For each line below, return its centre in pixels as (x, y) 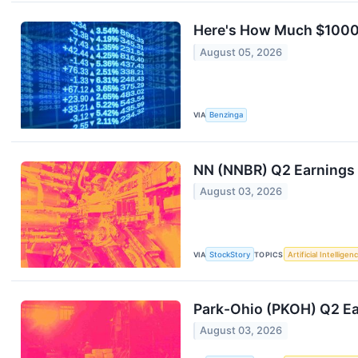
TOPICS (269, 254)
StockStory (230, 254)
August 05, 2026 (241, 52)
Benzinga (227, 115)
